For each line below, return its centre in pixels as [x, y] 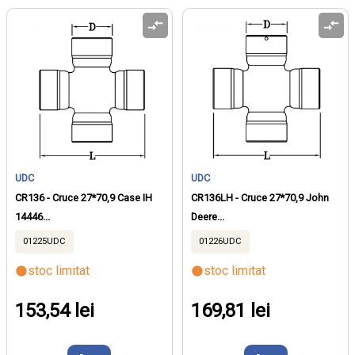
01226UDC [221, 241]
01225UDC [44, 241]
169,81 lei [231, 310]
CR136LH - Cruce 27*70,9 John [260, 197]
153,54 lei [55, 310]
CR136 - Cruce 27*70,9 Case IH [84, 197]
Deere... [208, 216]
